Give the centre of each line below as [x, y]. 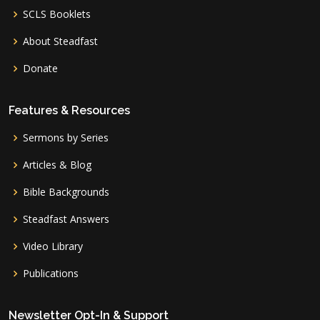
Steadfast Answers [66, 219]
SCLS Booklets [57, 14]
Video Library [53, 246]
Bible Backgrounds [66, 192]
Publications [51, 273]
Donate [40, 68]
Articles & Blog [57, 165]
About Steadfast [60, 41]
